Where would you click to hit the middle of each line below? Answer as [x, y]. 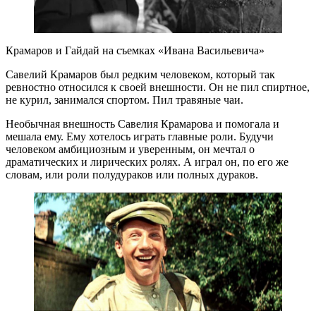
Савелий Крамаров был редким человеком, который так [140, 74]
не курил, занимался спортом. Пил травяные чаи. [124, 99]
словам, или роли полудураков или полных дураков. [132, 174]
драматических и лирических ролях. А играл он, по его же [147, 162]
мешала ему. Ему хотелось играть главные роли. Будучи [140, 136]
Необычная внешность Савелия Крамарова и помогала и [142, 123]
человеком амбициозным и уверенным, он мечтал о [130, 149]
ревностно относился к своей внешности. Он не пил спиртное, [158, 87]
